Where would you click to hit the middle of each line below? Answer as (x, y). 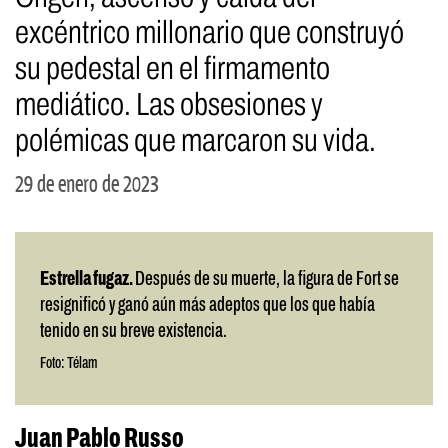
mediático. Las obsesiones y (169, 104)
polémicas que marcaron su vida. (195, 140)
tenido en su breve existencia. (133, 331)
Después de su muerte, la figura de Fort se (267, 279)
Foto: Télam (68, 363)
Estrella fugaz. (87, 279)
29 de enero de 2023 (87, 185)
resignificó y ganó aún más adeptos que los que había (207, 305)
